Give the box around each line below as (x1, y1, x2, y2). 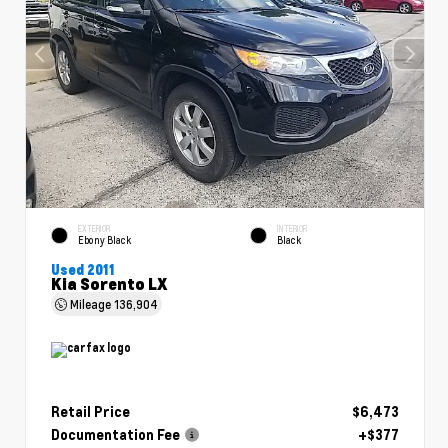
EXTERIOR (78, 222, 110, 234)
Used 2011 (51, 260, 115, 278)
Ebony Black (78, 233, 131, 248)
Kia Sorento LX (51, 272, 167, 294)
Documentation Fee (51, 425, 180, 443)
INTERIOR (277, 222, 307, 234)
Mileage (67, 295, 114, 312)
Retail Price (51, 402, 130, 420)
